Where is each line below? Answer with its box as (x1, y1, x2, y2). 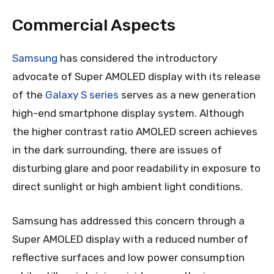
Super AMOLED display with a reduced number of (12, 233, 248, 246)
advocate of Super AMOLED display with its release (12, 70, 261, 83)
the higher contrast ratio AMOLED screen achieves (12, 125, 257, 138)
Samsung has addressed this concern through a (12, 215, 245, 228)
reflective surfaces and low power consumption (12, 251, 245, 264)
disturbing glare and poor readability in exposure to (12, 162, 261, 175)
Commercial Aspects (12, 15, 176, 35)
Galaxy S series (45, 89, 119, 102)
